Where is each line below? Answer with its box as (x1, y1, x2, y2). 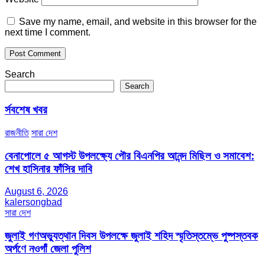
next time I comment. (5, 27, 91, 38)
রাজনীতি (5, 127, 29, 138)
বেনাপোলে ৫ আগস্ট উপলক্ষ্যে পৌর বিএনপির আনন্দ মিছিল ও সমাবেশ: (5, 149, 254, 162)
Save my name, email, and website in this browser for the (19, 17, 257, 27)
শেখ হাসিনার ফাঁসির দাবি (5, 162, 92, 175)
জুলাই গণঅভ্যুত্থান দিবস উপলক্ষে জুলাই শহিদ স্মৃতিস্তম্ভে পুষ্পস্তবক (5, 230, 258, 243)
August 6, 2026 (5, 186, 68, 197)
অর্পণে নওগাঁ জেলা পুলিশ (5, 243, 91, 256)
